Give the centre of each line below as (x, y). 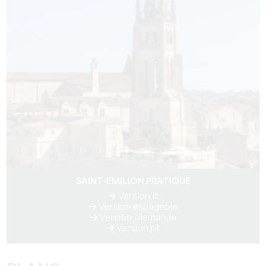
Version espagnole (137, 207)
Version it (137, 197)
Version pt (137, 229)
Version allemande (137, 218)
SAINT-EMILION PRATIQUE (133, 182)
